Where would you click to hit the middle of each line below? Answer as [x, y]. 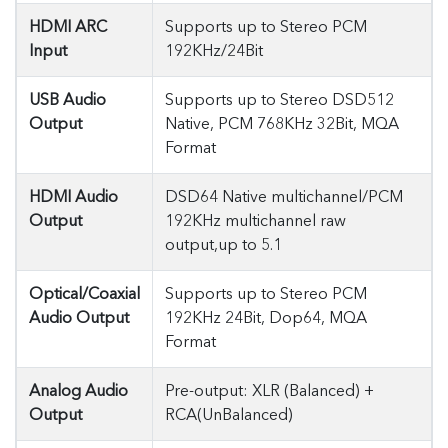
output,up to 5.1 [223, 246]
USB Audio [67, 101]
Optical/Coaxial [84, 295]
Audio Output [79, 319]
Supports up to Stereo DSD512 [279, 101]
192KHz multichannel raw [255, 222]
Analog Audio [78, 392]
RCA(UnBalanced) [229, 416]
